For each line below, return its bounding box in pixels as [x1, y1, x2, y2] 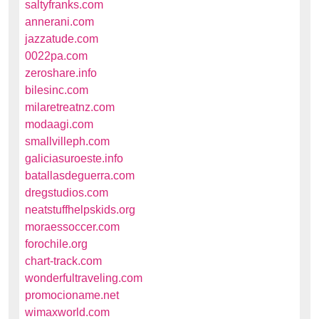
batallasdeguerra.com [25, 169, 135, 182]
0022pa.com [25, 50, 88, 62]
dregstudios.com [25, 187, 108, 199]
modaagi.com [25, 118, 93, 130]
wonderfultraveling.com [25, 272, 142, 284]
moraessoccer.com [25, 221, 120, 233]
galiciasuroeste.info [25, 152, 123, 164]
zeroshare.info [25, 67, 97, 79]
